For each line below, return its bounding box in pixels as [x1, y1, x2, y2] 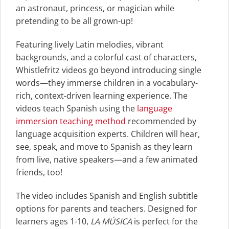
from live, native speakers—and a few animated [16, 154, 198, 166]
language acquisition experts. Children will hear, [16, 128, 200, 140]
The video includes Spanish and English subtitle [16, 190, 198, 201]
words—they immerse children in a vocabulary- [16, 77, 198, 89]
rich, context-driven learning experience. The [16, 90, 188, 102]
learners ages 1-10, [16, 215, 90, 227]
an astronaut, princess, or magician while [16, 3, 174, 14]
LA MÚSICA [90, 215, 132, 227]
